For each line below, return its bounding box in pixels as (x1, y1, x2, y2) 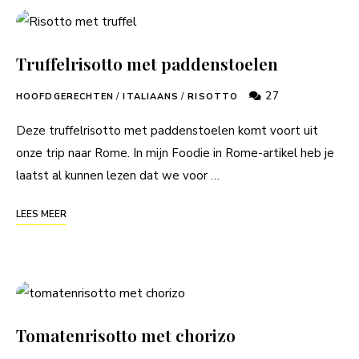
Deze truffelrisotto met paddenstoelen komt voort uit (16, 122, 318, 139)
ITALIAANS (123, 90, 179, 103)
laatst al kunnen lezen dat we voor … (16, 167, 220, 184)
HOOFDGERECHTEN (16, 90, 115, 103)
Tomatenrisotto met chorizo (16, 323, 236, 346)
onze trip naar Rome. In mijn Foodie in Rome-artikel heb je (16, 144, 334, 161)
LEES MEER (16, 207, 67, 220)
